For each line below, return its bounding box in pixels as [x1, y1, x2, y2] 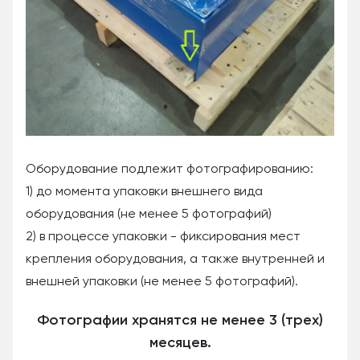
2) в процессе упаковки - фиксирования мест [26, 230, 301, 243]
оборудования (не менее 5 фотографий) [26, 207, 272, 221]
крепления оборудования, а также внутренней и [26, 252, 325, 266]
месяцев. [149, 335, 211, 350]
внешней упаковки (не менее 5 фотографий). [26, 275, 298, 288]
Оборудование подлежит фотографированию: [26, 162, 313, 176]
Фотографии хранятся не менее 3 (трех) [37, 313, 323, 328]
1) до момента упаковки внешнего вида [26, 185, 263, 198]
